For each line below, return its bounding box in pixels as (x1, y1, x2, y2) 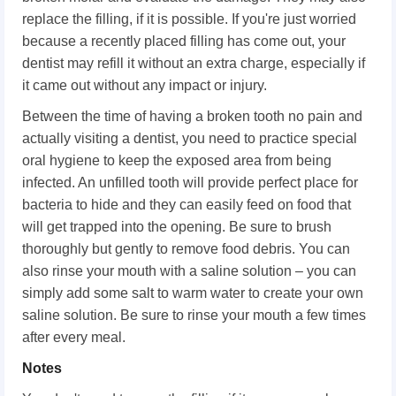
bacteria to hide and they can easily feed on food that (22, 196, 351, 212)
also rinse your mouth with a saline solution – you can (22, 263, 356, 278)
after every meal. (22, 329, 126, 345)
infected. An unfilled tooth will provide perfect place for (22, 174, 358, 190)
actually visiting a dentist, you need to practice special (22, 130, 357, 146)
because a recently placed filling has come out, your (22, 33, 346, 49)
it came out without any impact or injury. (22, 77, 267, 93)
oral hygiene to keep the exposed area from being (22, 152, 331, 168)
